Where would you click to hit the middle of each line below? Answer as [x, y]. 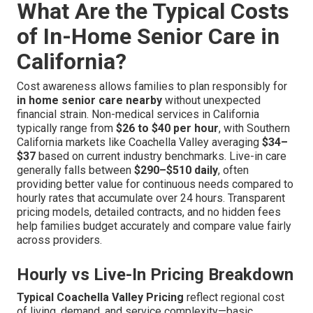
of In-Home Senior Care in [148, 37]
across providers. [59, 240]
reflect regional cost [234, 298]
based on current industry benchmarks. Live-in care [161, 156]
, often [233, 170]
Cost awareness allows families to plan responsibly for [152, 87]
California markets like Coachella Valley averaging [139, 143]
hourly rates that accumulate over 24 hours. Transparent [151, 198]
